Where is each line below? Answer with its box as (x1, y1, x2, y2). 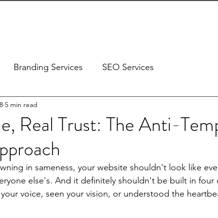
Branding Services (14, 61, 83, 73)
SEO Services (102, 61, 154, 73)
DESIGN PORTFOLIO (25, 19, 96, 28)
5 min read (5, 100, 37, 109)
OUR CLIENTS (112, 19, 160, 28)
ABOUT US (176, 19, 214, 28)
